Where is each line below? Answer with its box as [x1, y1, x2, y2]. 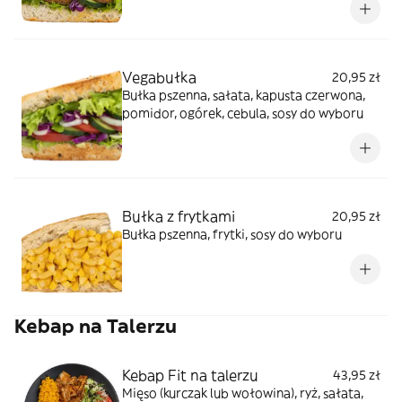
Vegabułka [122, 67, 197, 86]
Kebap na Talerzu [14, 313, 177, 338]
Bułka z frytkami [122, 206, 235, 225]
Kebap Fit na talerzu [122, 365, 258, 384]
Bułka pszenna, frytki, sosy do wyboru [122, 225, 342, 242]
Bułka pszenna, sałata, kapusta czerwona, [122, 86, 365, 103]
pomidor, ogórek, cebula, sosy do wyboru [122, 104, 363, 121]
